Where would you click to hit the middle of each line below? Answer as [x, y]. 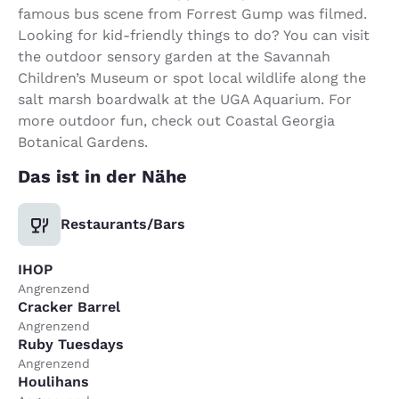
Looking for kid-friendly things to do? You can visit [194, 35]
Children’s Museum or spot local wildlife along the [192, 77]
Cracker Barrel [69, 306]
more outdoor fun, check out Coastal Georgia [176, 120]
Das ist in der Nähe [102, 176]
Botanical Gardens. [83, 142]
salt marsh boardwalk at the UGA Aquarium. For [185, 99]
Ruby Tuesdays [71, 344]
